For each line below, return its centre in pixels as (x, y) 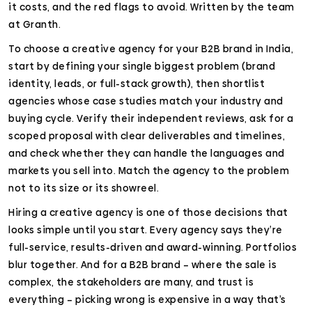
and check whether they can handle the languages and (147, 153)
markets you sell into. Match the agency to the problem (149, 171)
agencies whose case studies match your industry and (146, 101)
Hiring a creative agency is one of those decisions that (148, 212)
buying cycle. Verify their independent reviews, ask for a (151, 118)
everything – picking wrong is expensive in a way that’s (147, 299)
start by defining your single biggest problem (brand (142, 66)
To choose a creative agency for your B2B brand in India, (151, 49)
